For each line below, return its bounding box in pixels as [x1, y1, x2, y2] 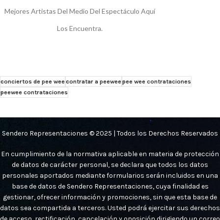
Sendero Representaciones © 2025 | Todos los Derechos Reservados [2, 129, 218, 137]
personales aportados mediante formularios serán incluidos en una [2, 171, 218, 180]
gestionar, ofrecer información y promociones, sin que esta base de [3, 192, 217, 201]
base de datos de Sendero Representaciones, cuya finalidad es [11, 182, 209, 191]
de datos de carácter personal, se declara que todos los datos [12, 160, 208, 169]
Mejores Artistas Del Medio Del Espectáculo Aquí [4, 6, 155, 15]
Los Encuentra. [57, 24, 103, 32]
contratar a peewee [66, 77, 121, 85]
